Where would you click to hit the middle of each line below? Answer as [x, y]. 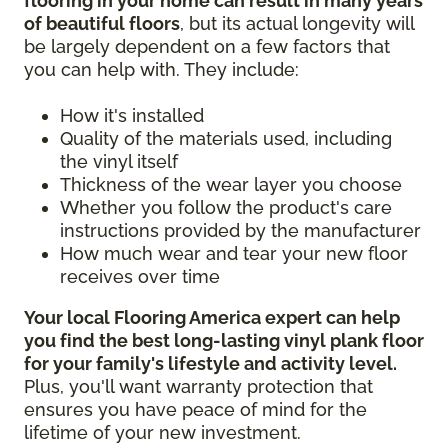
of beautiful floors [102, 23]
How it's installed [134, 115]
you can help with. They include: [164, 69]
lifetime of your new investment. [165, 432]
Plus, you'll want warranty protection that [198, 386]
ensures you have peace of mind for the [195, 409]
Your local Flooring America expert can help [212, 317]
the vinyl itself [121, 161]
